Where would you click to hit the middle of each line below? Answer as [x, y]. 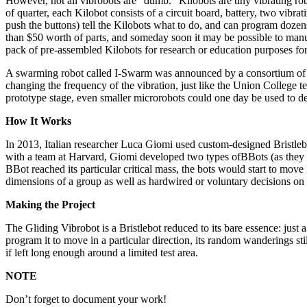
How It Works [38, 121]
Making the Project [50, 204]
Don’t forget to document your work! [86, 299]
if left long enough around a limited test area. [102, 252]
